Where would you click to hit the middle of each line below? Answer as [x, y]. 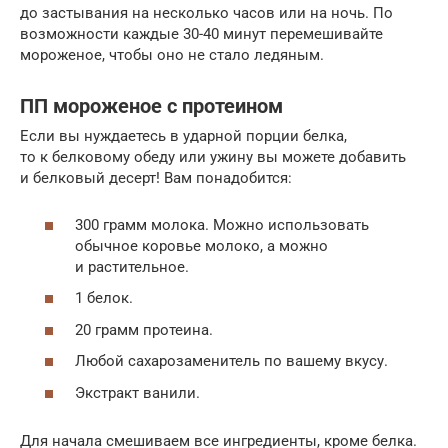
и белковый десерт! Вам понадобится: [156, 178]
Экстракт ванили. [137, 392]
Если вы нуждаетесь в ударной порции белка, [183, 136]
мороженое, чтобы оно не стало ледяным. [172, 55]
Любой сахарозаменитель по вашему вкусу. [231, 361]
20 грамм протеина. [144, 329]
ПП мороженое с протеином [151, 106]
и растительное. [132, 266]
